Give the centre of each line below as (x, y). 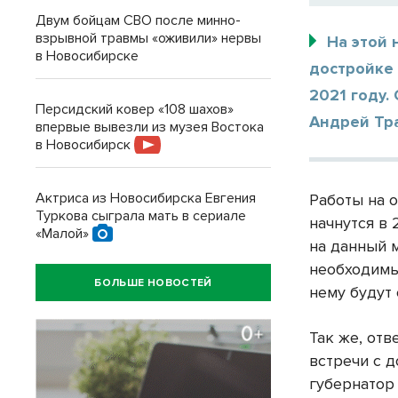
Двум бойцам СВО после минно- (138, 20)
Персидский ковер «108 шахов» (135, 109)
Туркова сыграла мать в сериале (141, 216)
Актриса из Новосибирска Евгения (146, 198)
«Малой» (64, 234)
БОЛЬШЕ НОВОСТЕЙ (153, 283)
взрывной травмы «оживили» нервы (148, 38)
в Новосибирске (87, 56)
